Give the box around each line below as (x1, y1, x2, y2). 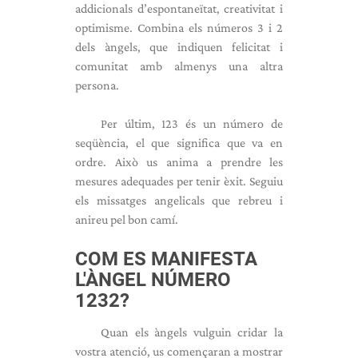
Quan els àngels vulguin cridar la (101, 325, 283, 339)
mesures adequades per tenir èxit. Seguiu (75, 174, 283, 188)
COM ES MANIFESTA (75, 248, 257, 270)
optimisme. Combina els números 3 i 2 (75, 21, 283, 34)
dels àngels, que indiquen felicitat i (75, 40, 283, 54)
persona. (75, 78, 119, 92)
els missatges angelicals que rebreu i (75, 193, 283, 207)
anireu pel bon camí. (75, 213, 178, 226)
